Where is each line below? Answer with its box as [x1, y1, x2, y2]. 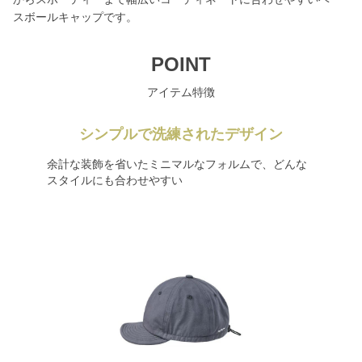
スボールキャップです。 [13, 11, 137, 23]
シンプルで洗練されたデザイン [79, 126, 283, 142]
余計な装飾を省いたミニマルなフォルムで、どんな [46, 158, 307, 170]
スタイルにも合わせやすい [46, 174, 183, 187]
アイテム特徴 [147, 86, 215, 99]
